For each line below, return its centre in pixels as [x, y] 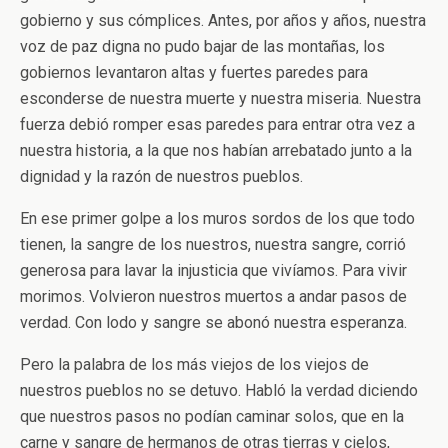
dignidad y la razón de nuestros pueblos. [161, 176]
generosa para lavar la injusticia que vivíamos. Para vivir [213, 270]
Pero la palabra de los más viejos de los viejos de [194, 364]
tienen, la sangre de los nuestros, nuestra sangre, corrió [213, 244]
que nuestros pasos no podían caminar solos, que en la [212, 416]
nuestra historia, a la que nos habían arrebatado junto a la [216, 150]
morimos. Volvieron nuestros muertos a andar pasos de [213, 296]
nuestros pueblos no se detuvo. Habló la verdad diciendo [219, 390]
